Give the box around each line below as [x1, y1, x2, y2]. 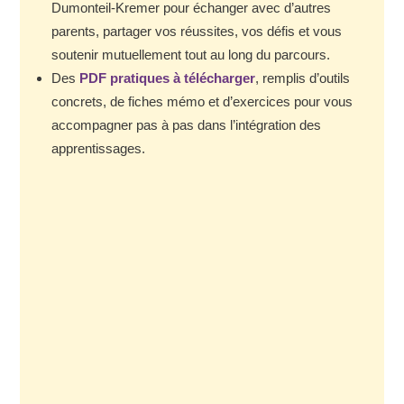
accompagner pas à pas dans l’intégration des [51, 116, 322, 133]
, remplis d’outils [255, 69, 351, 86]
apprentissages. [51, 140, 146, 156]
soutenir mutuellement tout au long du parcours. [51, 46, 331, 62]
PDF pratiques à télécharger [79, 69, 256, 86]
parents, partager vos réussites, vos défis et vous [51, 23, 343, 39]
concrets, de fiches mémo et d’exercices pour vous [51, 93, 353, 109]
